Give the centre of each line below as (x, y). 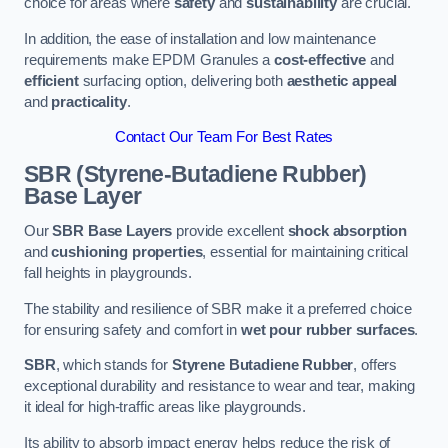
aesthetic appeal (342, 80)
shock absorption (347, 231)
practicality (89, 101)
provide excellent (230, 231)
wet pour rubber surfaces (327, 329)
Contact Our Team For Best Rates (224, 137)
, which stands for (113, 365)
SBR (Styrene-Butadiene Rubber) (195, 173)
